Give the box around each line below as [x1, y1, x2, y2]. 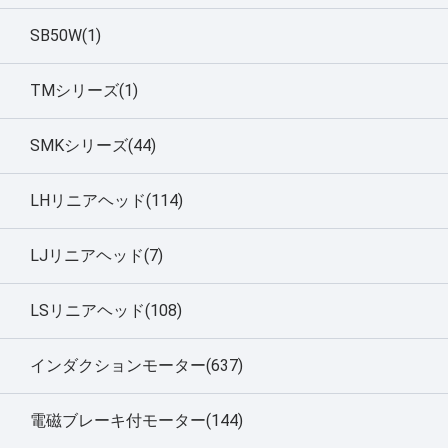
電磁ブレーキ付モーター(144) [30, 410, 243, 430]
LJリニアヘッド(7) [30, 245, 163, 265]
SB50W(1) [30, 25, 101, 45]
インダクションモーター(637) [30, 355, 243, 375]
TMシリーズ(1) [30, 80, 138, 100]
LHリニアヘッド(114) [30, 190, 183, 210]
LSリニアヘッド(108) [30, 300, 182, 320]
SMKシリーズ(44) [30, 135, 156, 155]
